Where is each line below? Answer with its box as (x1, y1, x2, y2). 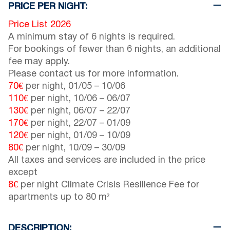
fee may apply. (8, 57, 70, 66)
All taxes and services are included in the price (8, 156, 205, 165)
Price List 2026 (8, 20, 71, 29)
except (8, 168, 37, 177)
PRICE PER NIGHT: (8, 2, 87, 11)
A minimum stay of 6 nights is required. (8, 32, 175, 42)
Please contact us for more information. (8, 69, 179, 79)
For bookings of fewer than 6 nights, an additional (8, 45, 221, 54)
